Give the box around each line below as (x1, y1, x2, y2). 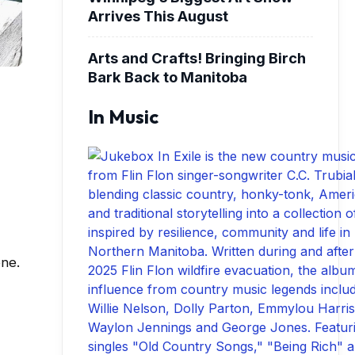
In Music (88, 104, 158, 128)
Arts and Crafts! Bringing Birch (88, 48, 306, 67)
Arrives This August (88, 6, 228, 25)
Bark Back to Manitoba (88, 67, 247, 86)
